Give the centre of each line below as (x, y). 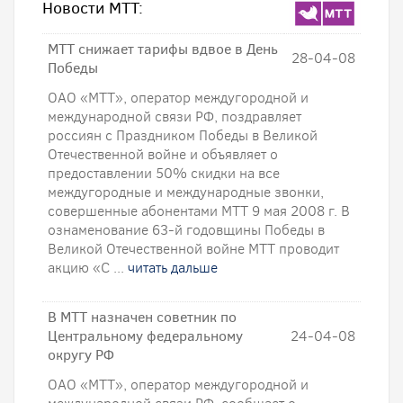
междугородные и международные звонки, (186, 192)
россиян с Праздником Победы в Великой (183, 135)
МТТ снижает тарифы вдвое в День (163, 49)
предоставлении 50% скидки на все (164, 173)
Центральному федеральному (145, 336)
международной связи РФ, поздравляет (175, 116)
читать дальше (173, 268)
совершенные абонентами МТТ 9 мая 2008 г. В (199, 211)
